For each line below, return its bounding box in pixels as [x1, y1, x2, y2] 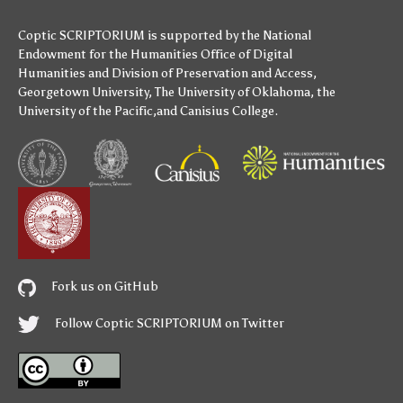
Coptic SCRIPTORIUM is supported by [18, 28, 241, 43]
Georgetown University [18, 85, 148, 100]
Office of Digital [201, 47, 292, 62]
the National [241, 28, 311, 43]
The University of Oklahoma [155, 85, 310, 100]
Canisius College [180, 103, 274, 119]
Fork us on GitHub [49, 278, 158, 294]
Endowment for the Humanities [18, 47, 198, 62]
